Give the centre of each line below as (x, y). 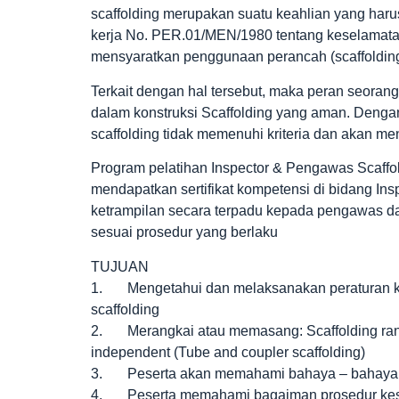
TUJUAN (120, 266)
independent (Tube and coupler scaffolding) (228, 352)
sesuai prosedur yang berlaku (184, 232)
